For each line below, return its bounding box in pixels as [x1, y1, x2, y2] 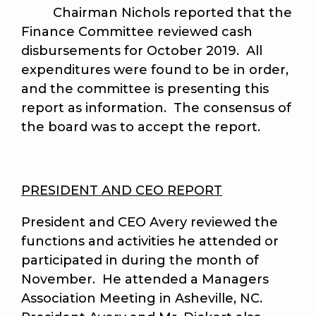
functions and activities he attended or [21, 233, 279, 250]
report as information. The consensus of [21, 100, 291, 116]
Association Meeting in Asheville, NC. [21, 291, 266, 307]
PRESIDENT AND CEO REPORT [21, 183, 222, 199]
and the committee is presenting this [21, 81, 269, 97]
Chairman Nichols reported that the [21, 5, 292, 21]
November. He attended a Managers [21, 272, 269, 288]
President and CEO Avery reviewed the [21, 214, 278, 231]
